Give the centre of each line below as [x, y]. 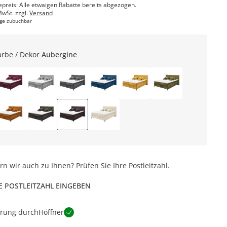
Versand [41, 13]
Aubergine [59, 54]
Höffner [51, 212]
